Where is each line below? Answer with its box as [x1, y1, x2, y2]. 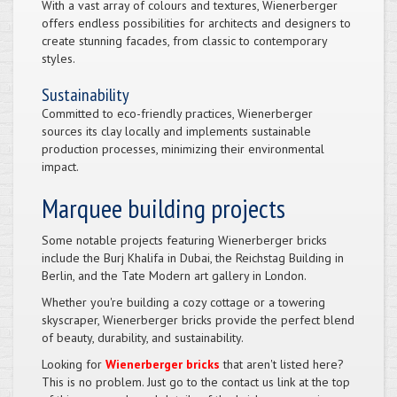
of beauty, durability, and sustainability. [42, 329, 244, 346]
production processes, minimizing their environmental [42, 140, 324, 157]
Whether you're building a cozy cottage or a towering [42, 293, 325, 310]
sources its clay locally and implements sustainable [42, 122, 311, 139]
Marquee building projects [42, 190, 285, 225]
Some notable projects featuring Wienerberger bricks [42, 231, 327, 248]
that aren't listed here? [220, 355, 344, 372]
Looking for [42, 355, 105, 372]
